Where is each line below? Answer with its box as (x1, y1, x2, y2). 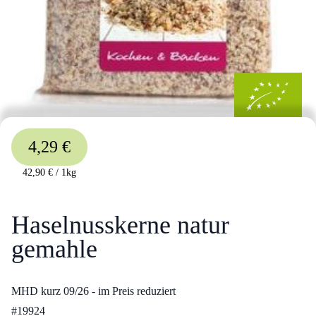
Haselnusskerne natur (11, 210, 229, 239)
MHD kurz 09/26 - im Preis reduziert (11, 284, 176, 297)
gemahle (11, 234, 97, 263)
